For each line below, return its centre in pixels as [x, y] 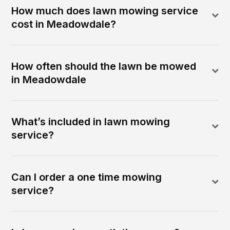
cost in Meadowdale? [64, 24]
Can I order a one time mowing [87, 177]
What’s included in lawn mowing [91, 121]
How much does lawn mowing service [105, 11]
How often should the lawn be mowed [104, 66]
